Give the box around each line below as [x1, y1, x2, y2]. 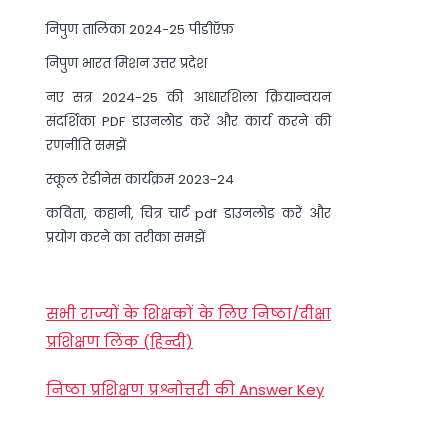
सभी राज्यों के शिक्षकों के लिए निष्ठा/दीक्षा [45, 303, 331, 325]
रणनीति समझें [45, 136, 126, 156]
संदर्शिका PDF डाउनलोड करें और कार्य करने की [45, 112, 331, 132]
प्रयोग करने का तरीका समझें [45, 228, 205, 248]
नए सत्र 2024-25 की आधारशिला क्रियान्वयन [45, 88, 331, 108]
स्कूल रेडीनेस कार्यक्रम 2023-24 [45, 170, 234, 190]
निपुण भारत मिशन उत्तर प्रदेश [45, 54, 207, 74]
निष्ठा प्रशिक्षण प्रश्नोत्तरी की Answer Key [45, 379, 324, 401]
